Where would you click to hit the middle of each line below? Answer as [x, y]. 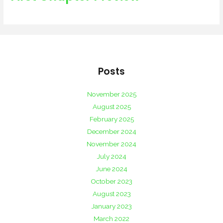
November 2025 [111, 94]
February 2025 [111, 119]
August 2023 [111, 193]
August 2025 [111, 106]
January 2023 [111, 206]
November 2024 [111, 144]
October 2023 [111, 181]
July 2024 [111, 156]
